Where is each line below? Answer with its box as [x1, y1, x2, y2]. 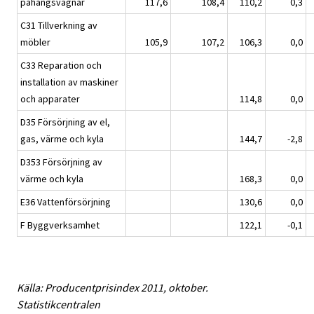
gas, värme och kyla [20, 132, 104, 146]
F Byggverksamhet [20, 219, 100, 232]
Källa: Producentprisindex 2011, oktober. [17, 280, 208, 295]
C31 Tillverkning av [20, 19, 97, 32]
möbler [20, 36, 50, 49]
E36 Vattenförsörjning [20, 196, 111, 209]
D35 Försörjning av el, [20, 116, 110, 129]
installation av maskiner [20, 76, 118, 89]
